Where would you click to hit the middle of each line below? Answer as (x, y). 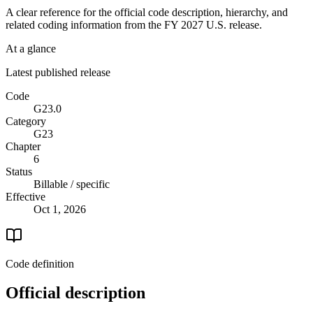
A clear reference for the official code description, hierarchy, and (147, 12)
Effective (26, 196)
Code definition (40, 263)
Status (19, 171)
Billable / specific (72, 184)
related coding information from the (85, 24)
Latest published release (58, 72)
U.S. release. (233, 24)
